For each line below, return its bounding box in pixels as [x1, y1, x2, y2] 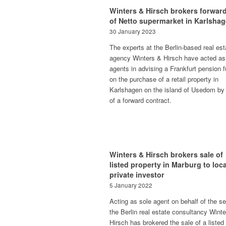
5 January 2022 [109, 181, 152, 189]
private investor [109, 169, 164, 180]
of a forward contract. [109, 95, 172, 105]
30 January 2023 [109, 27, 156, 35]
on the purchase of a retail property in [109, 74, 218, 84]
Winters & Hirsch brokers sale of [109, 149, 223, 159]
